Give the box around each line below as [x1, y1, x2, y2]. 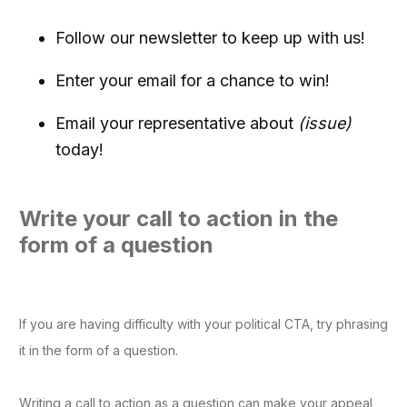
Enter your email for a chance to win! [55, 71, 330, 91]
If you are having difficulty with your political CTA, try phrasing [19, 316, 388, 333]
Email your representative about [55, 114, 293, 134]
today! [55, 140, 104, 160]
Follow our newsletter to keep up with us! [55, 28, 365, 48]
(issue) [293, 114, 352, 134]
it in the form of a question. [19, 342, 178, 359]
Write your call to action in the [19, 205, 338, 233]
